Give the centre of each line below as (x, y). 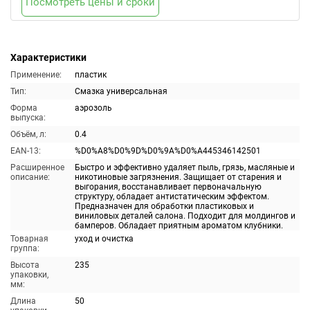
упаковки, (29, 275)
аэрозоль (93, 108)
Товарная (29, 239)
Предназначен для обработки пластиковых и (164, 206)
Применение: (36, 75)
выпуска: (28, 118)
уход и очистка (104, 239)
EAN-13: (26, 151)
